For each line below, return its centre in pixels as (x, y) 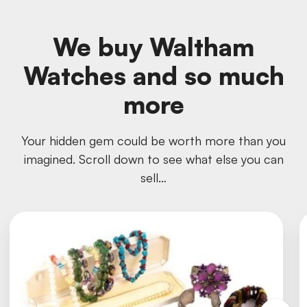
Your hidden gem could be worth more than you (153, 140)
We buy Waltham (153, 47)
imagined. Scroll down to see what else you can (153, 159)
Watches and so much (153, 75)
